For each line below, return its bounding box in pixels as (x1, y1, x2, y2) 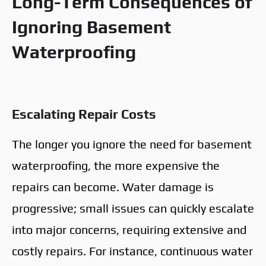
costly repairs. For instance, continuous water (12, 243, 253, 258)
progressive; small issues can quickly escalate (12, 201, 254, 215)
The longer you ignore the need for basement (12, 137, 252, 151)
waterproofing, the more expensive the (12, 158, 220, 172)
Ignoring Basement (12, 16, 171, 37)
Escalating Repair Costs (12, 106, 156, 122)
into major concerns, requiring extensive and (12, 222, 246, 236)
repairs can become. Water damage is (12, 179, 214, 194)
